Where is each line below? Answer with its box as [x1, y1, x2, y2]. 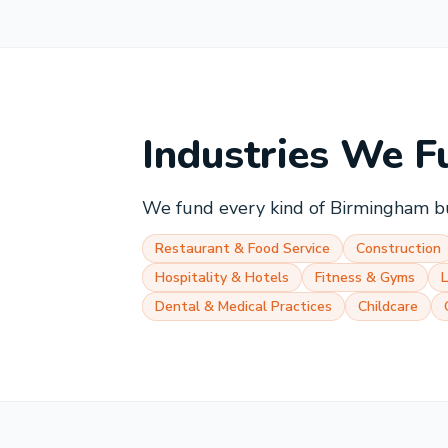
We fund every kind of [142, 196, 330, 220]
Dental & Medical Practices [155, 297, 332, 316]
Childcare [358, 297, 418, 316]
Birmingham [330, 196, 429, 220]
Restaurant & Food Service [155, 239, 330, 258]
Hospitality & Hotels [155, 268, 289, 287]
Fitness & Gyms [315, 268, 415, 287]
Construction [356, 239, 441, 258]
